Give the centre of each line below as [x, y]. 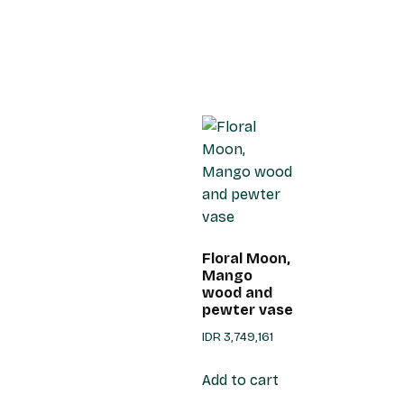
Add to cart [240, 381]
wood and [237, 293]
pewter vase [248, 310]
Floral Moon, [246, 259]
